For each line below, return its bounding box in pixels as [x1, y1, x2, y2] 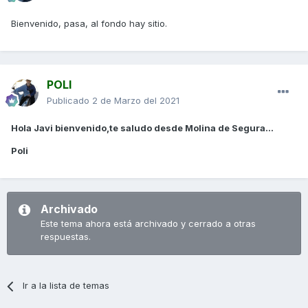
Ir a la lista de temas [23, 280, 110, 291]
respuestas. [41, 231, 91, 243]
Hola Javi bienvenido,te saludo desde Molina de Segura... [11, 122, 274, 134]
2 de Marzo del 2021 [92, 95, 179, 107]
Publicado [47, 95, 92, 107]
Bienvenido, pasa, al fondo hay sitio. [11, 18, 167, 30]
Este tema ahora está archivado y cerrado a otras [41, 218, 256, 230]
